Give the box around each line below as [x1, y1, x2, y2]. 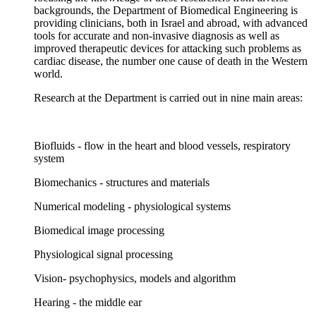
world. [34, 68, 63, 80]
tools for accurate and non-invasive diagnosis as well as [34, 30, 279, 42]
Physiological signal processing [34, 248, 173, 261]
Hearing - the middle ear [34, 296, 142, 309]
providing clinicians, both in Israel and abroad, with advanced [34, 17, 308, 30]
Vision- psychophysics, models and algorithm [34, 272, 236, 285]
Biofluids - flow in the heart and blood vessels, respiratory [34, 140, 291, 152]
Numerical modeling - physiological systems [34, 200, 231, 213]
